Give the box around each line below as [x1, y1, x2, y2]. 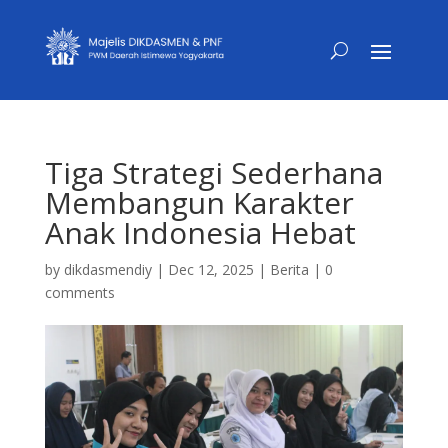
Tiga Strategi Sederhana [44, 152, 383, 193]
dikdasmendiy [63, 260, 152, 279]
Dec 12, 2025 [167, 260, 254, 279]
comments [44, 283, 115, 302]
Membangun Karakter [44, 182, 354, 223]
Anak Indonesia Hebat [44, 212, 356, 253]
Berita [269, 260, 309, 279]
